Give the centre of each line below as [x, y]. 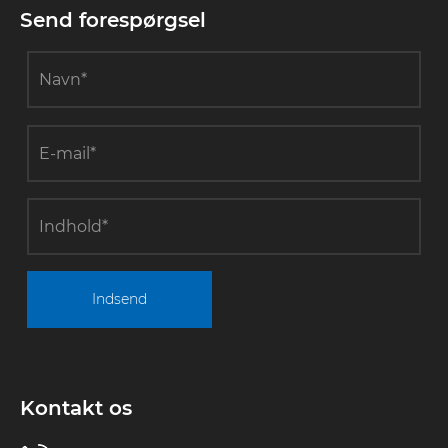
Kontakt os [76, 408]
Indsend [119, 299]
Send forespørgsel [113, 20]
